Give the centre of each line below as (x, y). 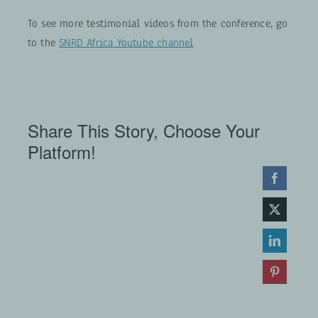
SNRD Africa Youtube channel (126, 43)
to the (43, 43)
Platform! (61, 152)
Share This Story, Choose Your (143, 130)
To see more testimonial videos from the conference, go (158, 23)
